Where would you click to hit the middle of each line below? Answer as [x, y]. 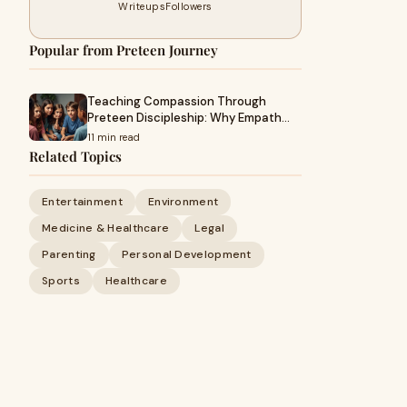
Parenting [69, 254]
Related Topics [75, 156]
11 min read [114, 137]
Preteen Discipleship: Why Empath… [189, 118]
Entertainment [82, 202]
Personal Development [186, 254]
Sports [61, 281]
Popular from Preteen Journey [124, 50]
